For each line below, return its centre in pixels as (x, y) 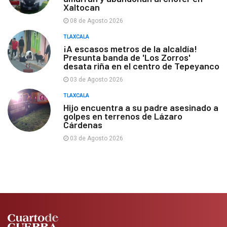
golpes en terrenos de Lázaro (123, 116)
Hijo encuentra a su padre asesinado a (141, 108)
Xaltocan (82, 7)
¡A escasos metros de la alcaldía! (130, 49)
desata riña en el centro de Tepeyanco (141, 66)
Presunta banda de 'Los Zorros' (127, 58)
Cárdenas (83, 125)
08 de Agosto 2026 (96, 21)
